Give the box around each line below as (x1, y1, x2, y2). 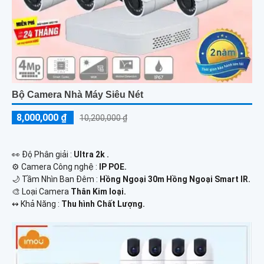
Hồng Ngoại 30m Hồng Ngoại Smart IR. (100, 174, 250, 184)
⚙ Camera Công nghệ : (12, 161, 99, 171)
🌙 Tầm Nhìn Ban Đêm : (12, 174, 100, 184)
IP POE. (99, 161, 127, 171)
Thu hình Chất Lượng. (61, 199, 145, 209)
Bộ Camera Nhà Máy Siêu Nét (12, 89, 143, 100)
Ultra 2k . (74, 149, 109, 159)
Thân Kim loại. (71, 186, 126, 196)
